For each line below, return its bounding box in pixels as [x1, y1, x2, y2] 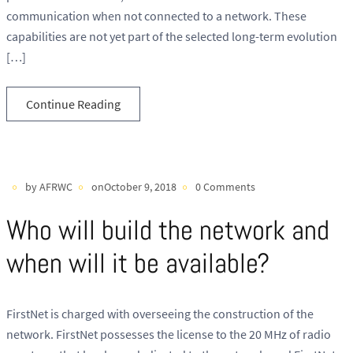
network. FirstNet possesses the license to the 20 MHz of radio [6, 326, 331, 343]
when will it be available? [6, 246, 269, 281]
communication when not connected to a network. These [6, 7, 307, 24]
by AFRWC [25, 180, 72, 195]
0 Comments [195, 180, 255, 195]
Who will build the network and [6, 213, 329, 248]
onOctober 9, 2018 [91, 180, 176, 195]
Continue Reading [26, 96, 121, 113]
